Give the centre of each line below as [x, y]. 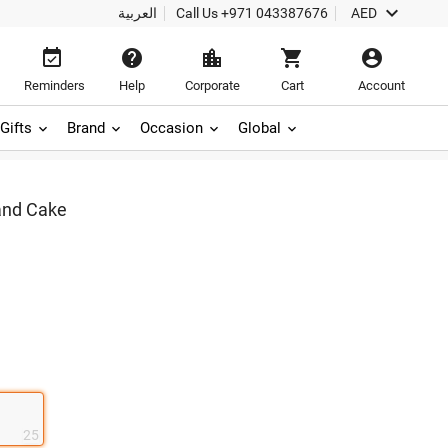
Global [259, 128]
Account [382, 85]
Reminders [54, 85]
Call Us [198, 13]
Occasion [171, 128]
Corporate [212, 85]
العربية [137, 13]
